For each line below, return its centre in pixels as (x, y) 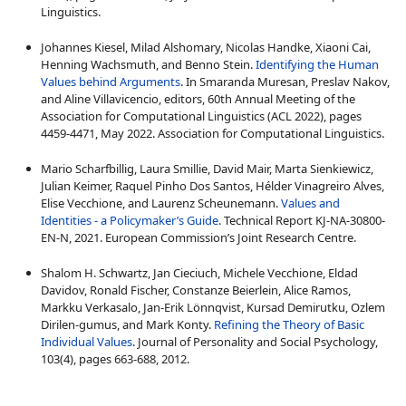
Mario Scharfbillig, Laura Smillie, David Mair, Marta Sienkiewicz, (207, 168)
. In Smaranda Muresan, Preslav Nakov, (285, 81)
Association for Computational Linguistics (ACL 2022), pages (201, 116)
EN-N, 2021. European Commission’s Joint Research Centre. (198, 237)
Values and (310, 203)
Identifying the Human (317, 64)
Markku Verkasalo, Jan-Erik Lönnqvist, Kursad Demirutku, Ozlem (213, 307)
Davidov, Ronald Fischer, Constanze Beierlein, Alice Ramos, (196, 290)
